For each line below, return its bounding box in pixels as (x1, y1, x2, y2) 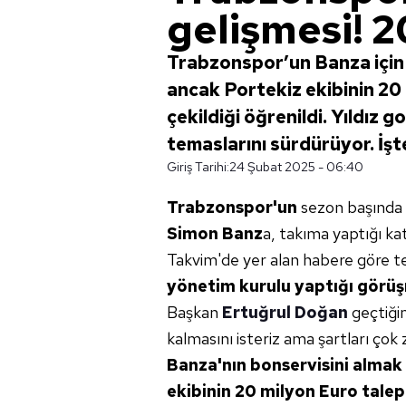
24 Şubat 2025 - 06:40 (229, 159, 363, 175)
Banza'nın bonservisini (167, 354, 349, 375)
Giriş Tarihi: (167, 159, 229, 175)
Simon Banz (167, 223, 263, 244)
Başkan (167, 302, 222, 323)
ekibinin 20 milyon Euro (167, 381, 358, 401)
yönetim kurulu (167, 275, 291, 296)
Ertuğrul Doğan (222, 302, 348, 323)
